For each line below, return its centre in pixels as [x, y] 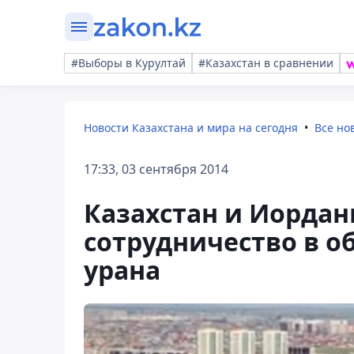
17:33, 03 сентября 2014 [156, 169]
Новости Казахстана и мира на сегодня [191, 128]
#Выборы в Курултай [128, 63]
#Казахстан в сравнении [266, 63]
